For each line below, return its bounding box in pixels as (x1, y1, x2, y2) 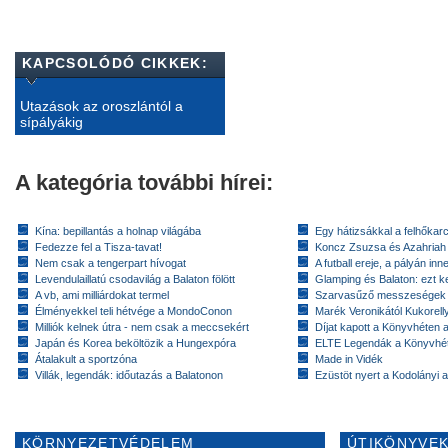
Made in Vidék (315, 353, 383, 365)
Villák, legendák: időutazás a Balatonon (35, 369, 223, 381)
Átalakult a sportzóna (35, 353, 137, 365)
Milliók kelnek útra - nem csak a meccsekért (35, 321, 249, 333)
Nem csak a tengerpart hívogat (35, 257, 186, 269)
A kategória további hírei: (15, 170, 273, 195)
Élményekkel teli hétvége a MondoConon (35, 305, 232, 317)
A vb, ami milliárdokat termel (35, 289, 169, 301)
